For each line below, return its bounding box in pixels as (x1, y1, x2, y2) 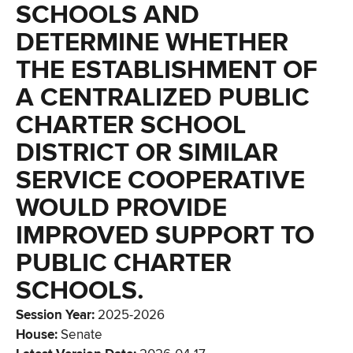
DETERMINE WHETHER (16, 27, 288, 58)
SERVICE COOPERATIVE (16, 165, 305, 196)
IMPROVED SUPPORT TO (16, 220, 314, 251)
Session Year (16, 307, 91, 323)
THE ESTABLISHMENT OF (16, 54, 318, 86)
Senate (61, 326, 102, 343)
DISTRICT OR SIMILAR (16, 137, 278, 169)
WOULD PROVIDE (16, 192, 227, 224)
